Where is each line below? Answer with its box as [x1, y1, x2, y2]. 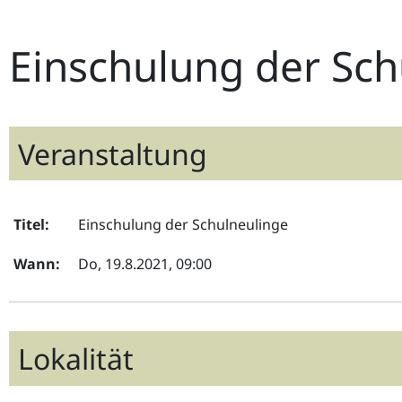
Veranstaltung [17, 134, 207, 173]
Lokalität [17, 338, 134, 378]
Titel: [13, 214, 49, 234]
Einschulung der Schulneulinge [78, 214, 288, 234]
